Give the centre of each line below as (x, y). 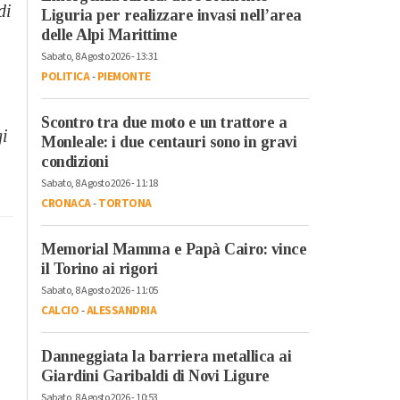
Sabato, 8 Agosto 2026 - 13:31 (100, 56)
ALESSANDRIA (121, 310)
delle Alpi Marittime (109, 34)
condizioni (75, 161)
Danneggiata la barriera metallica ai (166, 356)
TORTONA (125, 203)
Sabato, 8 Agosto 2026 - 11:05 (100, 290)
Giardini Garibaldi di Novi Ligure (155, 375)
